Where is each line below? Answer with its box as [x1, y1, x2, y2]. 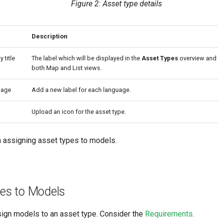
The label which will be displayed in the [32, 54, 142, 62]
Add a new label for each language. [32, 86, 131, 93]
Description [32, 33, 67, 40]
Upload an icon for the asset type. [32, 108, 126, 115]
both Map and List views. [32, 64, 102, 72]
